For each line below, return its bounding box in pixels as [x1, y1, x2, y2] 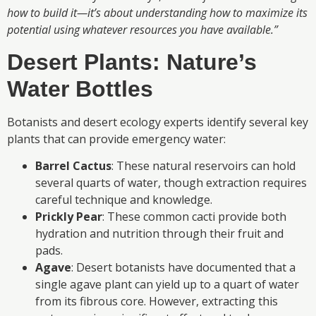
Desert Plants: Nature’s [7, 49, 257, 75]
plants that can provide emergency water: [7, 130, 226, 147]
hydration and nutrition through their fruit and [35, 225, 284, 241]
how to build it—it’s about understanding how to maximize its [7, 5, 308, 21]
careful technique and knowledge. [35, 191, 212, 207]
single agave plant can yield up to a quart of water [35, 276, 299, 292]
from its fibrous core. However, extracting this [35, 293, 278, 309]
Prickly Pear [35, 208, 102, 224]
